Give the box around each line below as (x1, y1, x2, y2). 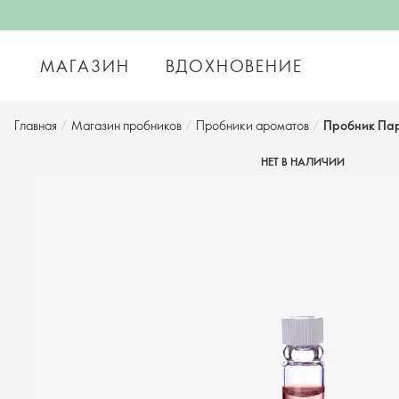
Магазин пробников (71, 117, 182, 134)
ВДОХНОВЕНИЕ (165, 54, 303, 77)
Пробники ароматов (196, 117, 309, 134)
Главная (14, 117, 57, 134)
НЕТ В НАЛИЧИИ (261, 154, 345, 168)
